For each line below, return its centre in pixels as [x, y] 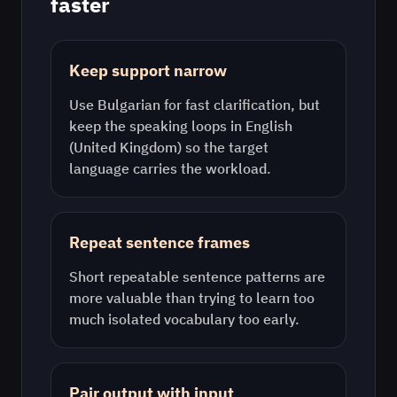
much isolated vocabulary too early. [184, 319]
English [269, 126]
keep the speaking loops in [156, 126]
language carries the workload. [170, 168]
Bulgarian [129, 105]
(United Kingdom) [125, 147]
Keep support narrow [148, 70]
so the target [225, 147]
